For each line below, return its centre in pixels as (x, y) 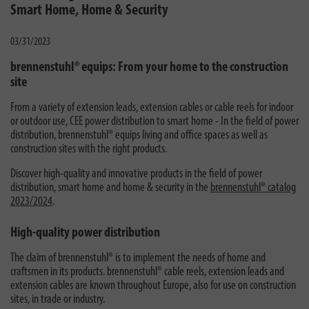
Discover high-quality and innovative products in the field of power (136, 174)
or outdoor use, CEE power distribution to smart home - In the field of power (154, 121)
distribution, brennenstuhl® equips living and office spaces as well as (139, 135)
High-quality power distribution (85, 233)
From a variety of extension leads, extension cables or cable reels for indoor (152, 108)
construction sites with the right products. (89, 149)
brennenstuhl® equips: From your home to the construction (149, 67)
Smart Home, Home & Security (89, 10)
